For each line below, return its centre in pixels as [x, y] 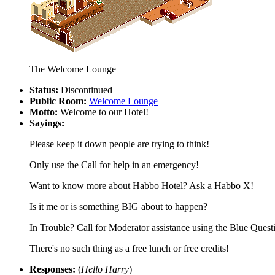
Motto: [44, 112]
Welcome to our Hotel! [103, 112]
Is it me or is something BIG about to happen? [118, 206]
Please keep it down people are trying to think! [119, 144]
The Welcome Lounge [73, 69]
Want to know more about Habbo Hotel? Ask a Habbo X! [141, 185]
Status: [44, 90]
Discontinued [85, 90]
